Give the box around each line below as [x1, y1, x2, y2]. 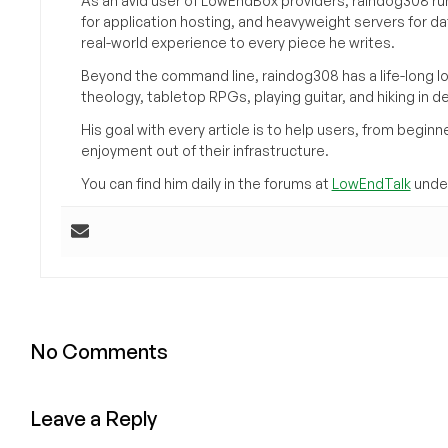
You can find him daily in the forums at [80, 174, 332, 192]
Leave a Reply [30, 405, 157, 431]
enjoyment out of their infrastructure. [80, 141, 329, 159]
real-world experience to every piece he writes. [80, 33, 395, 51]
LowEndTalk [331, 174, 411, 192]
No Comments [30, 338, 168, 364]
